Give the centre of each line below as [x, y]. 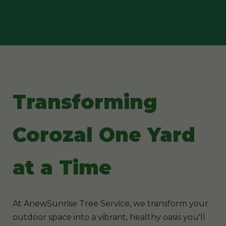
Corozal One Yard [104, 135]
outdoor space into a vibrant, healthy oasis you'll [109, 217]
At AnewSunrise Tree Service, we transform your [110, 203]
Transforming [85, 102]
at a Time [62, 167]
